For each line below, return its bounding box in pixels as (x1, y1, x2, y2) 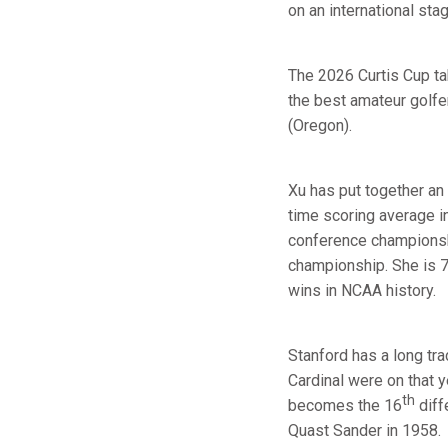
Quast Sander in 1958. (288, 421, 441, 440)
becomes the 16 (288, 396, 402, 415)
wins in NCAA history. (288, 281, 436, 300)
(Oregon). (288, 116, 352, 135)
